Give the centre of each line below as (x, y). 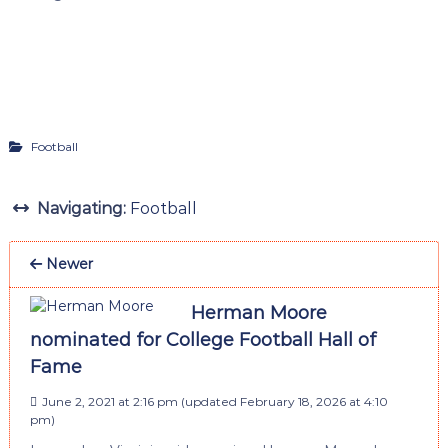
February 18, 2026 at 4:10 (313, 401)
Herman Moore (258, 312)
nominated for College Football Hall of (202, 339)
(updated (208, 401)
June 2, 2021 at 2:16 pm (109, 401)
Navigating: (81, 208)
